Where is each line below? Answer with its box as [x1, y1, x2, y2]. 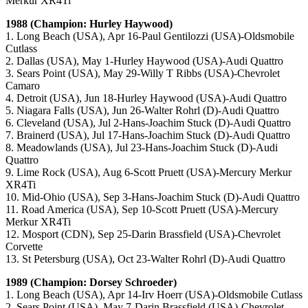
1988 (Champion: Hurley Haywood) [5, 18, 173, 30]
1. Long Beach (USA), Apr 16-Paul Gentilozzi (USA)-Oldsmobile [5, 30, 294, 43]
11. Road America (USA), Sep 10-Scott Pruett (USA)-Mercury [5, 203, 278, 216]
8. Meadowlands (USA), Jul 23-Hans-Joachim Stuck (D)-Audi [5, 142, 278, 154]
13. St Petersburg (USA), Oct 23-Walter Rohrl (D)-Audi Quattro [5, 253, 285, 265]
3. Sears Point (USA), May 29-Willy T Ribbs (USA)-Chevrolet [5, 67, 280, 80]
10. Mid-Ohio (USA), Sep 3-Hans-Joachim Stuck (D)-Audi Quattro [5, 191, 300, 203]
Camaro [5, 80, 40, 92]
